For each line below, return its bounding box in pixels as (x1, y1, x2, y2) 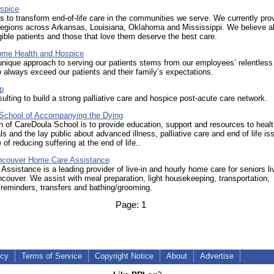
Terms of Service (21, 251, 82, 261)
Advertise (200, 251, 234, 261)
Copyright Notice (95, 251, 154, 261)
